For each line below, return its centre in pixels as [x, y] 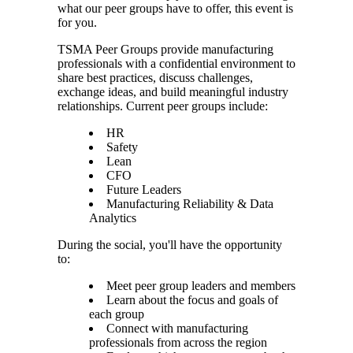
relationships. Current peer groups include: [163, 106]
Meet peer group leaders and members [201, 285]
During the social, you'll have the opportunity [170, 244]
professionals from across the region [178, 342]
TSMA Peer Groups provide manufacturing [165, 49]
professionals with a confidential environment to [176, 63]
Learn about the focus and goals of [192, 299]
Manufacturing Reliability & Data [190, 203]
